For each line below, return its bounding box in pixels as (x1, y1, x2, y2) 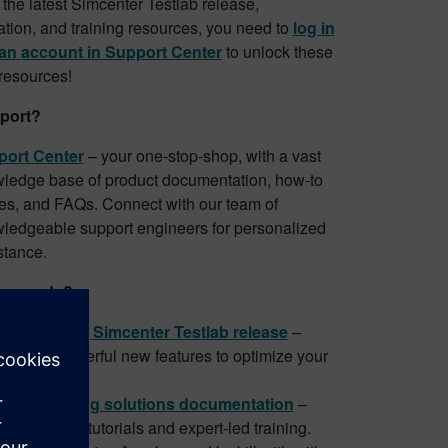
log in (292, 15, 335, 39)
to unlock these (221, 39, 333, 63)
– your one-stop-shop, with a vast (83, 143, 321, 167)
